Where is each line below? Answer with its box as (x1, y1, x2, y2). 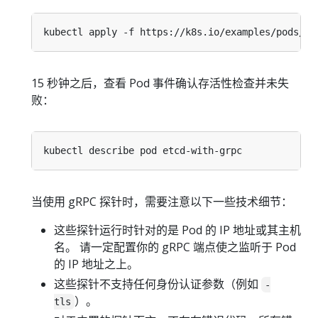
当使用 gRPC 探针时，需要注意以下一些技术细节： (31, 193, 292, 209)
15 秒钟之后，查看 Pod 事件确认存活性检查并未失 (31, 75, 289, 91)
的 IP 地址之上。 (54, 256, 138, 272)
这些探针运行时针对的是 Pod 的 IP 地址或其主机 (54, 221, 301, 238)
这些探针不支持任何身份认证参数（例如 (54, 275, 261, 292)
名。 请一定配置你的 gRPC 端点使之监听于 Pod (54, 238, 296, 255)
